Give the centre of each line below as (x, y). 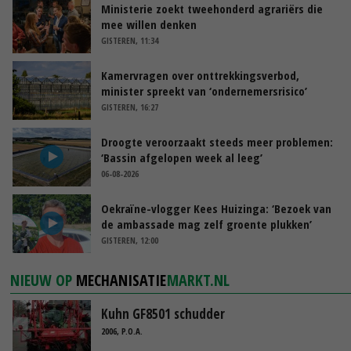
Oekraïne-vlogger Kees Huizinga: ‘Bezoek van (216, 208)
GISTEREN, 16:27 (130, 107)
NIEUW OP (43, 280)
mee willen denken (149, 24)
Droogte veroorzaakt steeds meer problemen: (217, 141)
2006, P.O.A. (122, 331)
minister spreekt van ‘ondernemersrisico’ (204, 90)
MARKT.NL (199, 280)
